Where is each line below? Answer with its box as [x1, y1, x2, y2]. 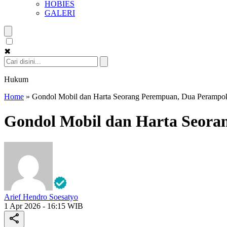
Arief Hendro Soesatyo [4, 192, 78, 201]
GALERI [45, 9, 75, 17]
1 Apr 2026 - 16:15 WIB [4, 201, 83, 210]
